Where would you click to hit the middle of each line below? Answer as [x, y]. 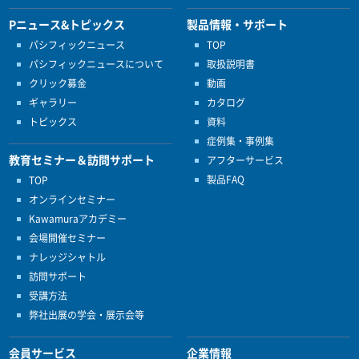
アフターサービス [245, 161]
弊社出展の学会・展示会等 [87, 315]
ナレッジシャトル [68, 258]
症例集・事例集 [240, 141]
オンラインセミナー [73, 200]
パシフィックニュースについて [97, 65]
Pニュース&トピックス [67, 24]
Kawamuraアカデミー [78, 219]
